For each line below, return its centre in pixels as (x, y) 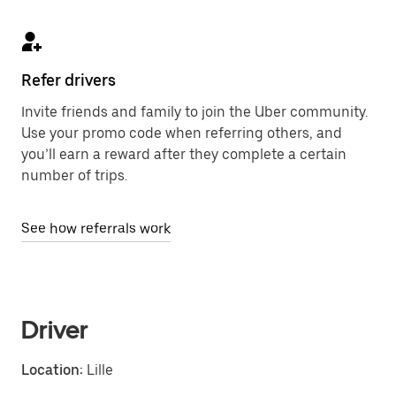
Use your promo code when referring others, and (182, 133)
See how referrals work (96, 228)
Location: (52, 370)
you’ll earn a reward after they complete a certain (184, 154)
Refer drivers (69, 80)
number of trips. (74, 175)
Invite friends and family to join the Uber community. (194, 112)
